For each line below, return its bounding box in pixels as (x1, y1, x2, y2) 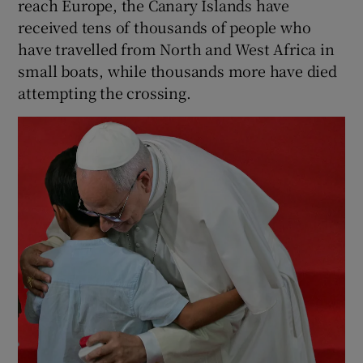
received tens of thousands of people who (18, 15, 311, 37)
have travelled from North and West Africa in (18, 37, 335, 59)
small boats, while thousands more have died (18, 59, 337, 81)
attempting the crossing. (18, 81, 191, 103)
